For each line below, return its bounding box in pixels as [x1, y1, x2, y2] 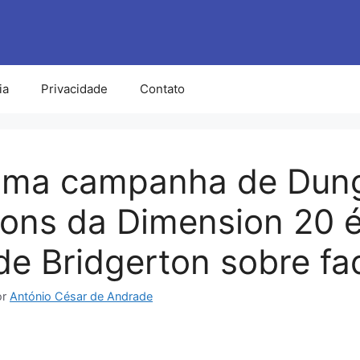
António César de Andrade [10, 288, 153, 303]
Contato [140, 80, 185, 96]
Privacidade [41, 80, 108, 96]
